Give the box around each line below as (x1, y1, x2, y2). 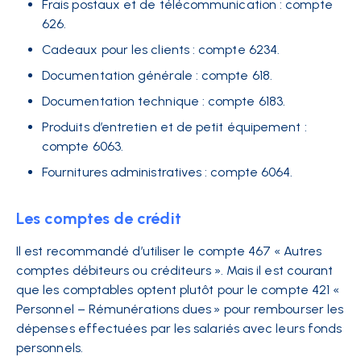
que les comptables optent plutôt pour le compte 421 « (16, 282, 342, 298)
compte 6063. (42, 139, 123, 155)
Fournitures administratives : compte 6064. (42, 164, 293, 180)
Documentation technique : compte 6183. (42, 93, 286, 110)
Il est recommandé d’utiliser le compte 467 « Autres (16, 243, 322, 259)
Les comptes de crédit (16, 209, 181, 229)
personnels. (16, 340, 83, 356)
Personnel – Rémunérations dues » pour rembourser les (16, 301, 344, 317)
